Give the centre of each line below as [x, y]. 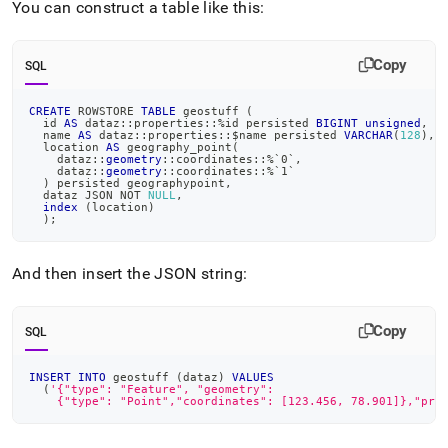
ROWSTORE [106, 110]
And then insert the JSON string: [130, 273]
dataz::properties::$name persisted [218, 134]
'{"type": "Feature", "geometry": [162, 388]
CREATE [50, 110]
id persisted [270, 122]
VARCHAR [368, 134]
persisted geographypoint [137, 182]
